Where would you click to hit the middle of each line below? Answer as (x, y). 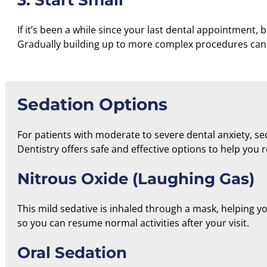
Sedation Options (92, 104)
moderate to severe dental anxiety (172, 135)
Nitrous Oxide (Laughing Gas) (136, 179)
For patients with (56, 135)
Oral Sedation (72, 253)
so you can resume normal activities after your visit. (133, 223)
